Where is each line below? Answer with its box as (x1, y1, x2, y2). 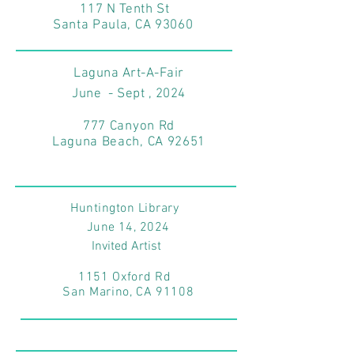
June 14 (83, 220, 134, 235)
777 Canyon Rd (83, 119, 175, 134)
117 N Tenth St (76, 2, 174, 17)
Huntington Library (70, 201, 183, 217)
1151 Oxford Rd (78, 269, 175, 285)
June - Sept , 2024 (72, 86, 186, 102)
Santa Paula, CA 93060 (53, 17, 197, 33)
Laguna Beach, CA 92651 (52, 134, 205, 150)
